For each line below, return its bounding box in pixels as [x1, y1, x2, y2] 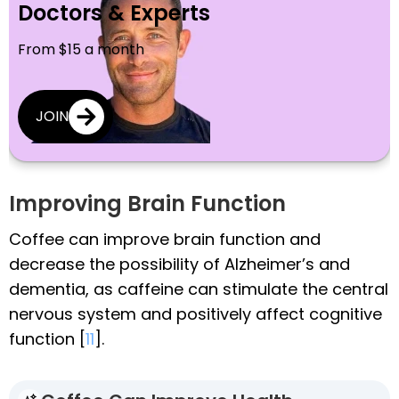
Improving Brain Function [9, 188, 286, 218]
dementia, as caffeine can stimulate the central [9, 277, 388, 300]
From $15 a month [18, 38, 144, 60]
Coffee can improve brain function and [9, 227, 321, 250]
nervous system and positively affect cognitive [9, 302, 382, 325]
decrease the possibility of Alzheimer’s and [9, 252, 350, 275]
